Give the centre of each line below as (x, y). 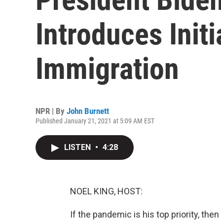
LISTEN (78, 147)
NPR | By (51, 111)
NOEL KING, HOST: (106, 191)
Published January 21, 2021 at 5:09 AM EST (95, 121)
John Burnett (88, 111)
